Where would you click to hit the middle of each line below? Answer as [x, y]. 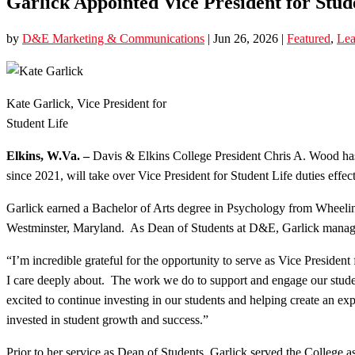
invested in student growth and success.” [107, 319]
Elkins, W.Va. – [50, 155]
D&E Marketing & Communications [113, 38]
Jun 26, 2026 [246, 38]
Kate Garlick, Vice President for [86, 103]
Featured [309, 38]
